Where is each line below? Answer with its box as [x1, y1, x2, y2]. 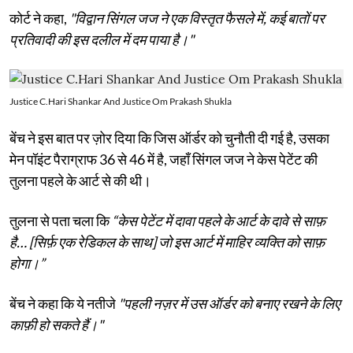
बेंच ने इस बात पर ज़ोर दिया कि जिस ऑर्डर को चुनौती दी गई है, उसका [9, 128, 329, 147]
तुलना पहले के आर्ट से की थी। [9, 171, 151, 189]
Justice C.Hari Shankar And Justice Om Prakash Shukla [9, 95, 232, 107]
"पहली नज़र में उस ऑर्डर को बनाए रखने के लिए [118, 294, 340, 312]
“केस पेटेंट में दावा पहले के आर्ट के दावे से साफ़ [112, 211, 325, 229]
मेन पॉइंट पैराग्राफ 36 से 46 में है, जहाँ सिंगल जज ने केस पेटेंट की [9, 150, 318, 168]
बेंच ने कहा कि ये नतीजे [9, 294, 118, 312]
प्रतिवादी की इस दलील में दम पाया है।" [9, 30, 194, 48]
